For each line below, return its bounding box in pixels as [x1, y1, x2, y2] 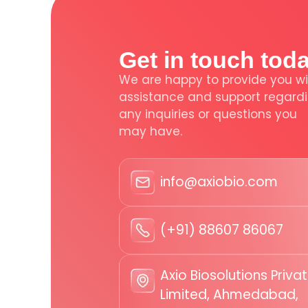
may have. [119, 123, 182, 140]
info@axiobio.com [159, 172, 278, 191]
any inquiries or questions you [119, 106, 297, 123]
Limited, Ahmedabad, [159, 285, 298, 304]
